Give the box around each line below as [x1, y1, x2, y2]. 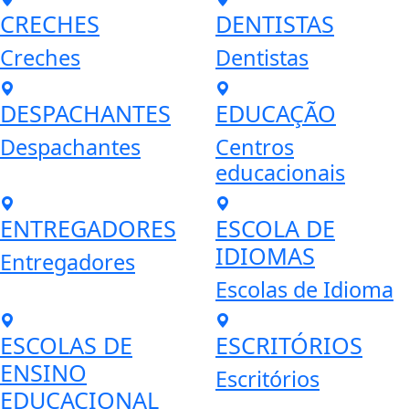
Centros [215, 132, 294, 163]
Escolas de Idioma [215, 275, 393, 305]
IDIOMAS [215, 240, 315, 272]
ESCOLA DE [215, 213, 335, 245]
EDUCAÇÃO [215, 98, 336, 130]
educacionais [215, 158, 345, 188]
